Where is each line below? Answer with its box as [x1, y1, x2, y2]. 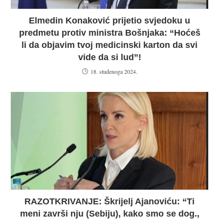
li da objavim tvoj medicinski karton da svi [22, 40, 197, 50]
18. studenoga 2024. [90, 67, 137, 75]
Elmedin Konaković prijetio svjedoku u [29, 15, 190, 25]
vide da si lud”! [78, 52, 141, 62]
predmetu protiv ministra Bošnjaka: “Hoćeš [19, 27, 200, 38]
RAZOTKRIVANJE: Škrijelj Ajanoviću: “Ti [24, 196, 195, 206]
